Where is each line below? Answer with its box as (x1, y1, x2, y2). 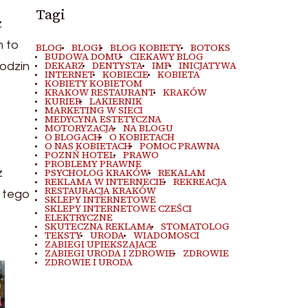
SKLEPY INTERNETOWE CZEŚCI (44, 202, 192, 215)
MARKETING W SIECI (44, 104, 143, 117)
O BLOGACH (44, 131, 101, 144)
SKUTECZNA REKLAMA (44, 220, 153, 233)
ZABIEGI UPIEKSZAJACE (44, 238, 157, 251)
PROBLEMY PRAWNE (44, 157, 142, 170)
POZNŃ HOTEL (44, 148, 115, 162)
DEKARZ (44, 59, 84, 72)
